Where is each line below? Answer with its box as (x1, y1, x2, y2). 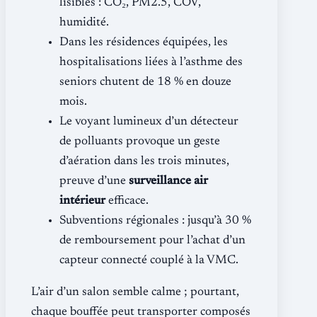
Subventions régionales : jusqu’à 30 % (59, 214, 251, 227)
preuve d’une (59, 175, 129, 188)
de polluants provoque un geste (59, 135, 220, 148)
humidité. (59, 16, 109, 29)
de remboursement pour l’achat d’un (59, 234, 246, 247)
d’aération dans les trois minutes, (59, 155, 229, 168)
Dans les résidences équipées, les (59, 36, 228, 49)
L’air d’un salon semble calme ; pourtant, (31, 286, 239, 299)
